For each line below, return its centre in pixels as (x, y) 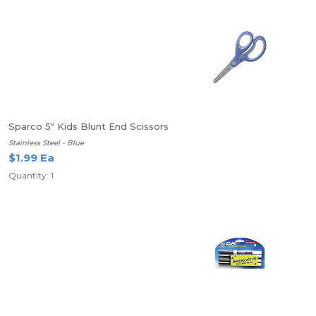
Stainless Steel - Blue (46, 143)
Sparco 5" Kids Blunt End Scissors (89, 126)
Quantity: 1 (31, 175)
